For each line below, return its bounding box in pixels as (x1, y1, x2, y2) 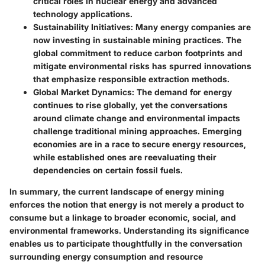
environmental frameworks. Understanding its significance (9, 225, 249, 235)
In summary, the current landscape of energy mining (9, 186, 224, 196)
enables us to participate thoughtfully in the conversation (9, 238, 243, 248)
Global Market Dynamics (33, 86, 132, 97)
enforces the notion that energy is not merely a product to (9, 199, 244, 209)
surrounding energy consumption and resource (9, 251, 203, 261)
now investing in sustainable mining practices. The (33, 34, 241, 45)
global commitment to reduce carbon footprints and (33, 47, 243, 58)
